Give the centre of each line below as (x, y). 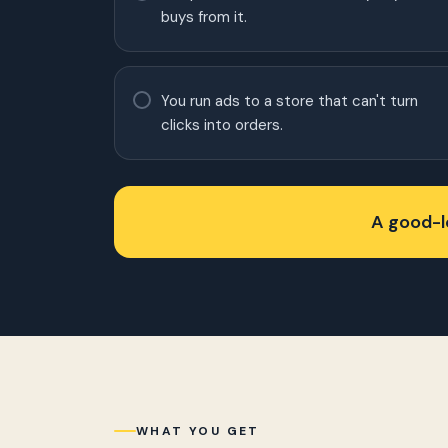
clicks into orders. (222, 125)
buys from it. (204, 17)
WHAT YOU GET (198, 430)
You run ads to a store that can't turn (289, 101)
